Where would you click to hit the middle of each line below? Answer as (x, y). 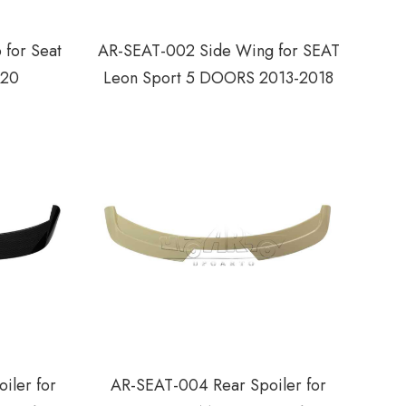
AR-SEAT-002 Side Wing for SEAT (218, 50)
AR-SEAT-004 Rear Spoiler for (219, 386)
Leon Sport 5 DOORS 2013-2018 (219, 77)
